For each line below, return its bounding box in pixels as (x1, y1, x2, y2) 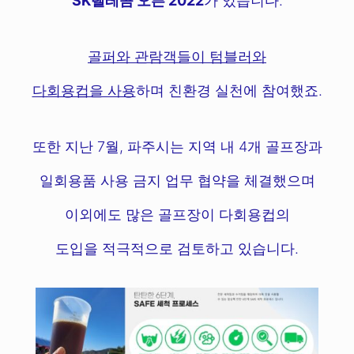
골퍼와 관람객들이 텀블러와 (88, 48, 266, 66)
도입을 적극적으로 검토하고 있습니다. (55, 240, 299, 258)
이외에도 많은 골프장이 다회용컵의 (64, 206, 290, 224)
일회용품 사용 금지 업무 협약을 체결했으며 (39, 172, 315, 190)
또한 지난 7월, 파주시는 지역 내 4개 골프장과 (32, 138, 322, 156)
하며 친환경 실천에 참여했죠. (135, 82, 322, 100)
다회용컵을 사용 (32, 82, 136, 100)
